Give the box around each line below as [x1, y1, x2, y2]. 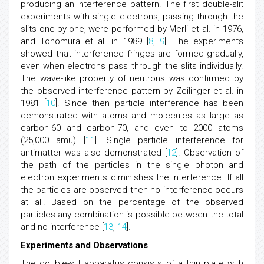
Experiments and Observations [21, 240, 148, 250]
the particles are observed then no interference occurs [21, 184, 243, 195]
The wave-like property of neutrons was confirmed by [21, 73, 243, 84]
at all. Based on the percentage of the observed [21, 197, 243, 207]
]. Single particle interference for [94, 135, 244, 146]
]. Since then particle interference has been [55, 98, 244, 108]
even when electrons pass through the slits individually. [21, 61, 243, 71]
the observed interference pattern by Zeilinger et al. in [21, 85, 243, 96]
